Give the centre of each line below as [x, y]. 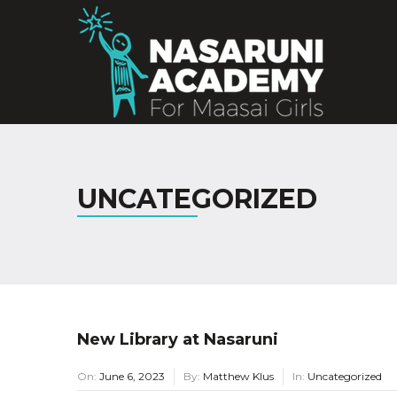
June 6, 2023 [132, 376]
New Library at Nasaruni [178, 339]
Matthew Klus [238, 376]
